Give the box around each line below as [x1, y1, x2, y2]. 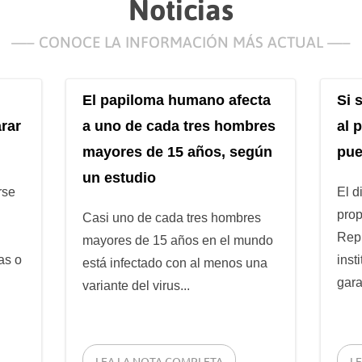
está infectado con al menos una [82, 256, 268, 271]
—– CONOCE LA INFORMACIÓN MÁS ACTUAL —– [11, 33, 351, 52]
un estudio [82, 170, 157, 187]
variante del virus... [82, 279, 191, 293]
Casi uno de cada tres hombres [82, 211, 262, 225]
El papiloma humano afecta [82, 92, 271, 109]
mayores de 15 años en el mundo [82, 234, 274, 248]
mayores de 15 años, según [82, 144, 273, 161]
